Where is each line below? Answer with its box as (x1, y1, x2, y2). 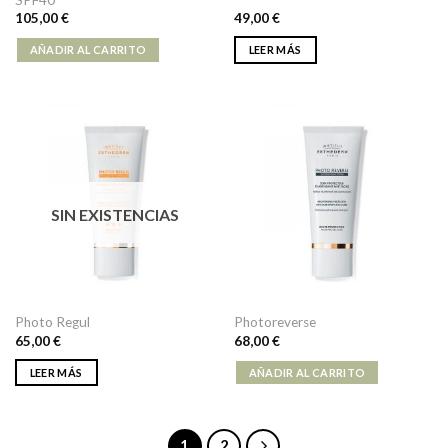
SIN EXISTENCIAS (50, 204, 179, 224)
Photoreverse (233, 314, 316, 331)
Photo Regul (14, 314, 90, 331)
